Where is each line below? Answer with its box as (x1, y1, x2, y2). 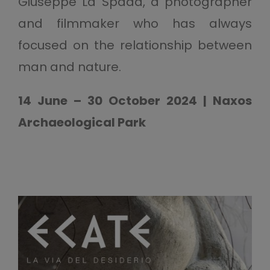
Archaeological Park (17, 114, 146, 131)
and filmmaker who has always (17, 15, 253, 33)
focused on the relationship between (17, 37, 253, 54)
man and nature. (17, 58, 121, 76)
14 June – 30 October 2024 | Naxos (17, 92, 253, 110)
